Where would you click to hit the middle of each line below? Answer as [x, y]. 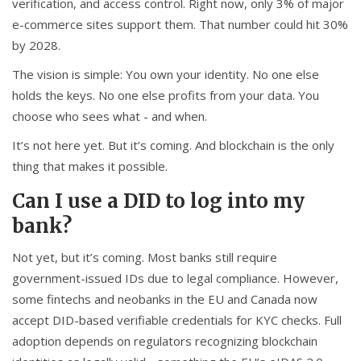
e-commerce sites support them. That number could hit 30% [180, 25]
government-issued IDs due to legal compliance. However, [175, 278]
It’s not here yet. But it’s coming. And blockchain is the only [173, 145]
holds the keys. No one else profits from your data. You [166, 95]
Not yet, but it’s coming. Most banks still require [145, 257]
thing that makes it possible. [90, 166]
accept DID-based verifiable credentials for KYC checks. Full [177, 320]
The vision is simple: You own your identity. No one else [166, 75]
